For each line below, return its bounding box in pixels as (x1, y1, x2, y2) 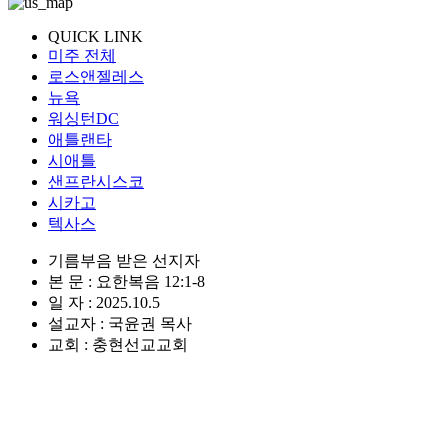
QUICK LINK (48, 27, 143, 45)
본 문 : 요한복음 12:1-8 (48, 272, 205, 290)
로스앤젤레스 (48, 67, 144, 85)
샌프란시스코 (48, 172, 144, 190)
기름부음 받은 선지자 (48, 251, 200, 269)
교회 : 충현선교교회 (48, 335, 188, 353)
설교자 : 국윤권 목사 (48, 314, 192, 332)
